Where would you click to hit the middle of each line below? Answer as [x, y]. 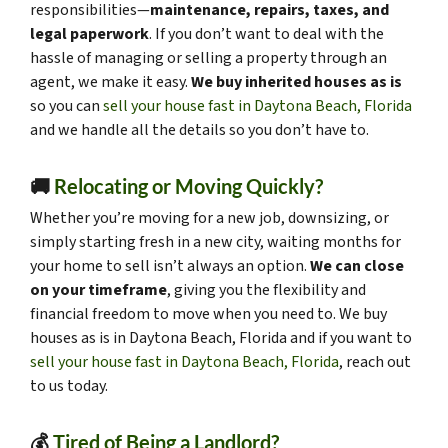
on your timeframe [98, 290]
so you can [66, 106]
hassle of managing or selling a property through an [208, 58]
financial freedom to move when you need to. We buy [208, 314]
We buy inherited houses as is [296, 82]
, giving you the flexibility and [266, 290]
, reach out [375, 362]
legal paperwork [89, 34]
